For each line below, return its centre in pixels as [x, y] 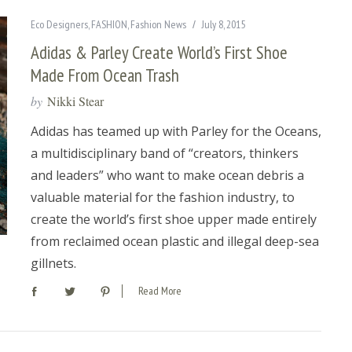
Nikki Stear [75, 101]
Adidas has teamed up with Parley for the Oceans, [176, 131]
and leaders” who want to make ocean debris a [167, 175]
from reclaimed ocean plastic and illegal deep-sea [175, 241]
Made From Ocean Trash [105, 75]
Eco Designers [59, 24]
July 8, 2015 [224, 24]
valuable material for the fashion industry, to [163, 197]
